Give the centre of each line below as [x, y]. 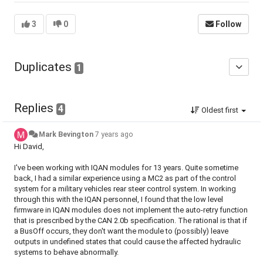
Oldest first [220, 110]
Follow [228, 24]
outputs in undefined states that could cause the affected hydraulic [127, 242]
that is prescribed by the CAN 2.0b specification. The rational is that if [131, 220]
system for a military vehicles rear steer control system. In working [125, 189]
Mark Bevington [66, 134]
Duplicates [44, 67]
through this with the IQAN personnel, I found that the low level [119, 199]
